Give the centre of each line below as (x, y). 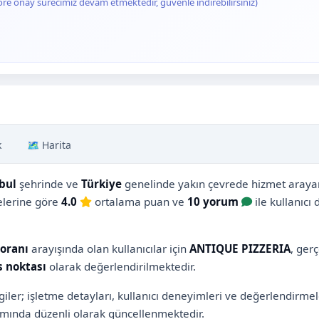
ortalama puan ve (140, 201)
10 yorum (213, 201)
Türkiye (101, 183)
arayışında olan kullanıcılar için (109, 248)
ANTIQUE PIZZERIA (240, 248)
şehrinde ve (49, 183)
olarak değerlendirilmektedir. (121, 266)
